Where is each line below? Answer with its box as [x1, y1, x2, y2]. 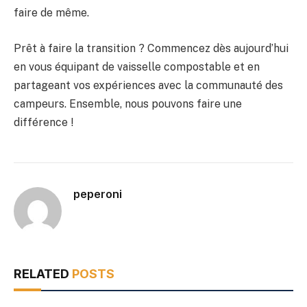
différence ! [14, 115, 73, 129]
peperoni [73, 186, 122, 201]
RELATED [14, 266, 72, 281]
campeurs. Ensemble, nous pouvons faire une [14, 97, 242, 110]
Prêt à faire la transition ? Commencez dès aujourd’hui [14, 41, 288, 55]
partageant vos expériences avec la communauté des [14, 78, 283, 92]
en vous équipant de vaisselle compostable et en [14, 60, 260, 73]
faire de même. [14, 6, 89, 20]
